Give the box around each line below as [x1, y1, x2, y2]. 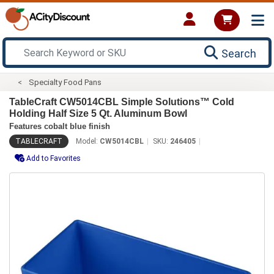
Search [221, 46, 256, 60]
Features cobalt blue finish [9, 121, 110, 131]
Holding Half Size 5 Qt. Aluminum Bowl [9, 108, 187, 119]
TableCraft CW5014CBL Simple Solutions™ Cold [9, 96, 234, 107]
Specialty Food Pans [29, 77, 102, 87]
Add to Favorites [26, 154, 81, 163]
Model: [76, 136, 100, 146]
